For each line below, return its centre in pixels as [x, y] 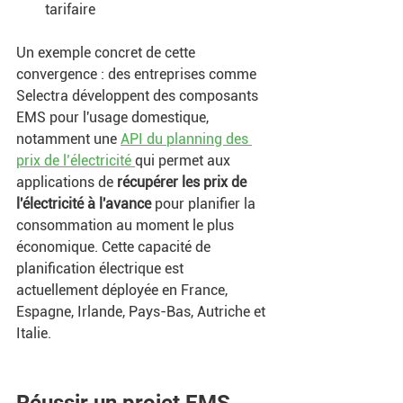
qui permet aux [184, 160]
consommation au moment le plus [127, 225]
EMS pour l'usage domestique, [114, 117]
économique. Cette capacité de [115, 246]
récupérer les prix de [184, 182]
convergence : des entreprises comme [138, 74]
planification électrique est [102, 268]
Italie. [34, 333]
